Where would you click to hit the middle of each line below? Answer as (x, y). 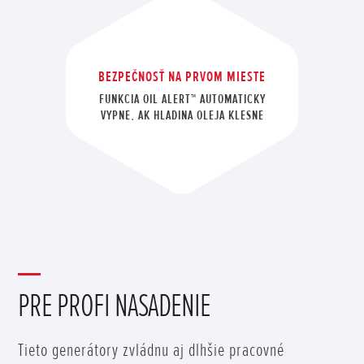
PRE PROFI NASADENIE (115, 306)
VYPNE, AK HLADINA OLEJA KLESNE (182, 116)
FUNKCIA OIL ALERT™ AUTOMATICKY (182, 100)
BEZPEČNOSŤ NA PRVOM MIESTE (182, 77)
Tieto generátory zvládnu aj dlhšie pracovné (152, 351)
